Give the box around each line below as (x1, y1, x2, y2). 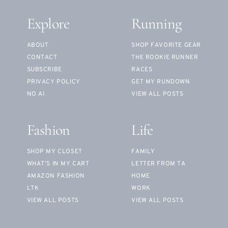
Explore (26, 17, 70, 33)
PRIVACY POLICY (26, 78, 80, 87)
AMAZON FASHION (26, 172, 85, 181)
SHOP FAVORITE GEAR (131, 41, 201, 50)
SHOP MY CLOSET (26, 148, 82, 156)
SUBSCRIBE (26, 66, 62, 74)
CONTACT (26, 53, 58, 62)
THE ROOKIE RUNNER (131, 53, 198, 62)
